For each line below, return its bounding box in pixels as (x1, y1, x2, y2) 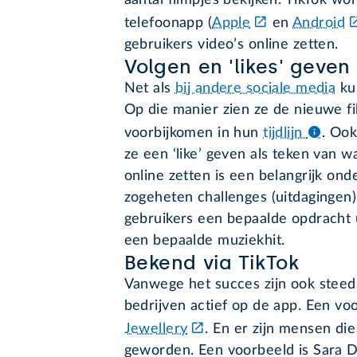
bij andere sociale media (175, 81, 336, 96)
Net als (124, 81, 175, 96)
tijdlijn (263, 126, 307, 141)
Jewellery (124, 322, 188, 337)
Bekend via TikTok (124, 251, 300, 275)
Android (292, 16, 346, 31)
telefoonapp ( (124, 16, 213, 31)
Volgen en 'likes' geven (124, 55, 351, 79)
